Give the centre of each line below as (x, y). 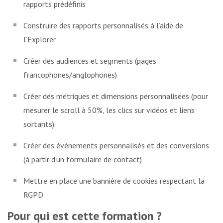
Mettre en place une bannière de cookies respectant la (114, 180)
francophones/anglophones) (70, 74)
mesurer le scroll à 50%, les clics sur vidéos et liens (109, 110)
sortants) (39, 124)
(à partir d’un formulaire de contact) (83, 159)
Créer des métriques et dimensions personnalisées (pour (116, 96)
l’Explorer (40, 39)
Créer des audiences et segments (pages (90, 60)
